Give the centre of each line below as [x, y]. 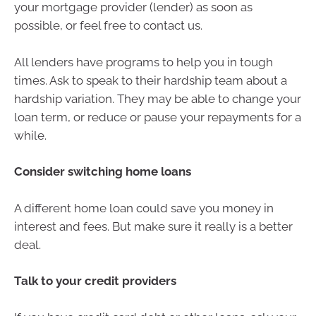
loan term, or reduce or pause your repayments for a [158, 117]
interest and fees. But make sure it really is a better [153, 226]
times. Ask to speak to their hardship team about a [151, 80]
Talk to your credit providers [95, 281]
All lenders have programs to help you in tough [144, 62]
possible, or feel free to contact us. [108, 26]
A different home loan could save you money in [144, 208]
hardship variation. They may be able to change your [158, 98]
